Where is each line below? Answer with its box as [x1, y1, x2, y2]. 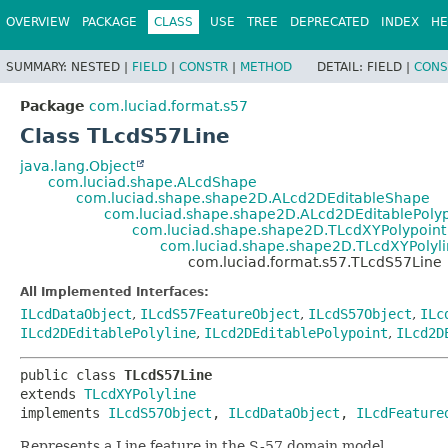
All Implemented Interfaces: [20, 284, 209, 299]
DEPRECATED [290, 15, 369, 29]
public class [20, 366, 124, 383]
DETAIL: [317, 59, 367, 74]
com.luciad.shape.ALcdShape [48, 173, 257, 190]
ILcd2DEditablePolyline [20, 324, 196, 341]
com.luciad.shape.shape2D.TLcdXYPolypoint [132, 221, 446, 238]
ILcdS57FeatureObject [140, 305, 300, 322]
